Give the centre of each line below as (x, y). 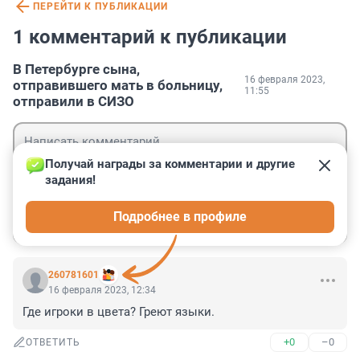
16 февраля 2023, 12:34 (102, 290)
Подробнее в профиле (180, 217)
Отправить (294, 220)
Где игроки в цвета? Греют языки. (119, 312)
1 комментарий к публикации (150, 37)
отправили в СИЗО (74, 102)
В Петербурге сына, (76, 70)
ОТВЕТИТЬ (53, 343)
